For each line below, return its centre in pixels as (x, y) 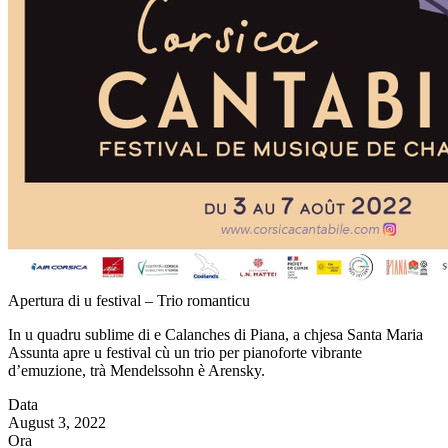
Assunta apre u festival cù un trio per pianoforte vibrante (185, 352)
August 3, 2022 (57, 422)
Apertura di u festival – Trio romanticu (129, 300)
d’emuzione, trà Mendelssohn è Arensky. (136, 370)
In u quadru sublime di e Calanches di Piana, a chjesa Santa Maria (215, 334)
